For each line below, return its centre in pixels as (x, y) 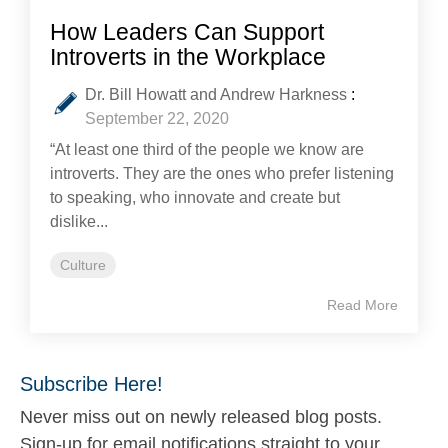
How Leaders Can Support (187, 31)
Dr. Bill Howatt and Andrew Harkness (216, 94)
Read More (362, 304)
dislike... (79, 221)
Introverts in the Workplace (188, 56)
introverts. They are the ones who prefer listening (222, 173)
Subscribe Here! (91, 383)
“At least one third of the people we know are (207, 149)
